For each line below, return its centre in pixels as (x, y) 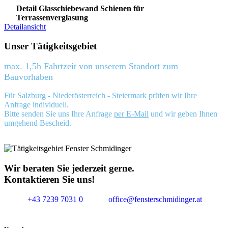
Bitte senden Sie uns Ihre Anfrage (59, 114)
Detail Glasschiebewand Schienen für (80, 8)
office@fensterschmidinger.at (155, 199)
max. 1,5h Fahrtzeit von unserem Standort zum (91, 66)
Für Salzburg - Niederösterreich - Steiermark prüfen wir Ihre (101, 96)
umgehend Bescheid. (38, 123)
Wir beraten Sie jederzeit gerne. (69, 168)
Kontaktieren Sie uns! (49, 180)
